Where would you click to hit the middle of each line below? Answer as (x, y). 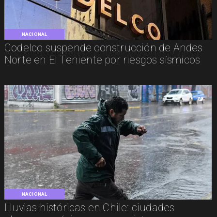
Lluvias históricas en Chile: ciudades (89, 208)
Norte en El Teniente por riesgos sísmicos (102, 60)
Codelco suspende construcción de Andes (103, 47)
